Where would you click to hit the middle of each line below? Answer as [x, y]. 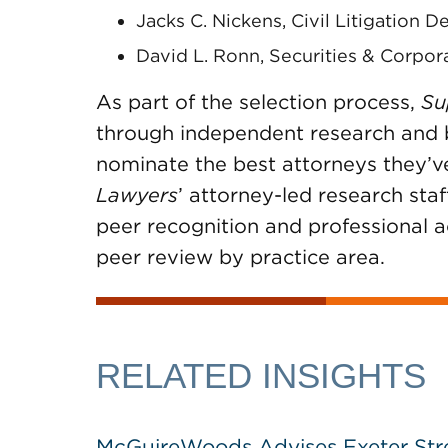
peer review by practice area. [240, 257]
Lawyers [137, 195]
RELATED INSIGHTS [261, 375]
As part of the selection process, [258, 102]
